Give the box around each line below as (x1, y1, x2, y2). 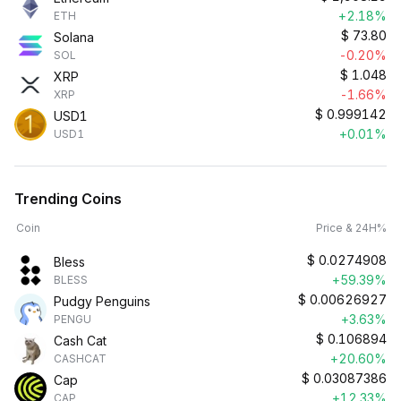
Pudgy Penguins (54, 294, 150, 309)
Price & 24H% (316, 221, 387, 235)
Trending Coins (14, 190, 122, 208)
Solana (54, 30, 94, 45)
